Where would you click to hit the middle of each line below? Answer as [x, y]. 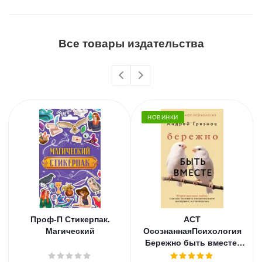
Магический [70, 231]
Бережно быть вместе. [192, 243]
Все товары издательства [131, 44]
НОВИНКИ [163, 117]
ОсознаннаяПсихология [192, 231]
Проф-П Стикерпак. [70, 219]
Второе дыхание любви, [192, 254]
